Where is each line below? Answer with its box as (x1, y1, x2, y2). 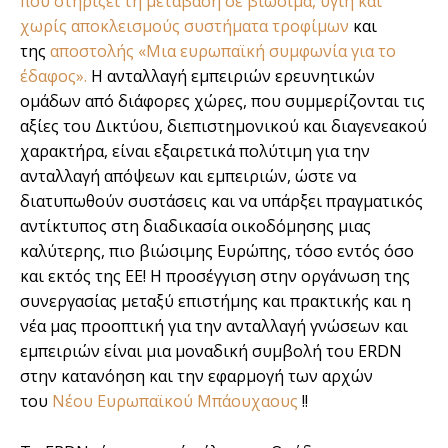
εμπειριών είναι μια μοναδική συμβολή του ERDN (20, 339, 402, 362)
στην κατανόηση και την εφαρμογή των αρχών (20, 364, 373, 387)
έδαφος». (20, 64, 87, 87)
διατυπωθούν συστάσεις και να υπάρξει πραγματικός (20, 189, 423, 212)
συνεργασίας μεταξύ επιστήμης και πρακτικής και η (20, 289, 411, 312)
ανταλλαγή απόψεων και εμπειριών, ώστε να (20, 164, 356, 187)
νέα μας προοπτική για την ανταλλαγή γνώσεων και (20, 314, 408, 337)
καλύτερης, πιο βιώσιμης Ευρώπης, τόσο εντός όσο (20, 239, 414, 262)
